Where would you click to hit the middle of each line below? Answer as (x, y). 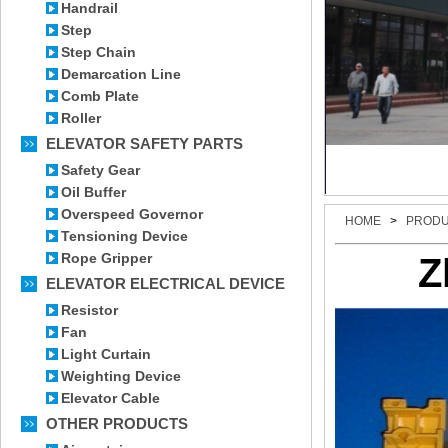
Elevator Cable (110, 398)
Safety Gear (100, 170)
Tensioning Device (124, 236)
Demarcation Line (121, 74)
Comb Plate (100, 96)
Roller (81, 118)
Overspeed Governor (132, 214)
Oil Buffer (93, 192)
